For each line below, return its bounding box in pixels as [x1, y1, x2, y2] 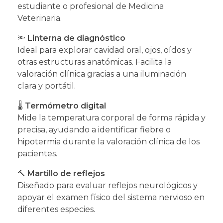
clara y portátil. [17, 81, 76, 91]
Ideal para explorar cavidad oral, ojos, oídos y [17, 45, 192, 55]
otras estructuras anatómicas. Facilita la [17, 57, 172, 67]
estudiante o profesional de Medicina [17, 1, 164, 11]
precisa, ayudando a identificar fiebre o [17, 125, 171, 135]
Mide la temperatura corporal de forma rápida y [17, 113, 206, 123]
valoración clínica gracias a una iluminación [17, 69, 186, 79]
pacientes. [17, 149, 57, 159]
